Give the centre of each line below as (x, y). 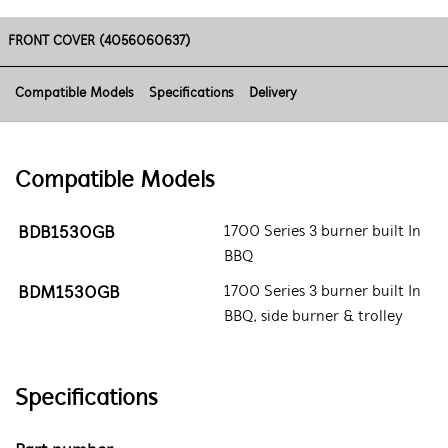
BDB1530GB (66, 233)
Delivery (273, 93)
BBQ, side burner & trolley (313, 317)
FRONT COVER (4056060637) (98, 41)
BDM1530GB (68, 293)
